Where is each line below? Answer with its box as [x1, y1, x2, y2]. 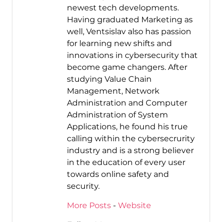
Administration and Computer [66, 98, 187, 108]
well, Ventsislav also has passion [66, 27, 191, 37]
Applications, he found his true [66, 122, 188, 132]
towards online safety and [66, 169, 169, 179]
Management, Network [66, 86, 160, 96]
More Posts [66, 201, 111, 211]
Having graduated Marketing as [66, 15, 193, 25]
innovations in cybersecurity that [66, 51, 198, 60]
